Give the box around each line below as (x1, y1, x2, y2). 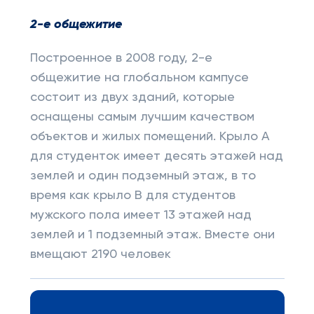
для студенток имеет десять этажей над (29, 150, 283, 163)
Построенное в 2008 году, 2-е (29, 52, 212, 64)
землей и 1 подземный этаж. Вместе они (29, 228, 275, 241)
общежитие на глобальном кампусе (29, 71, 249, 84)
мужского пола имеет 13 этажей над (29, 209, 252, 221)
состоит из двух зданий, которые (29, 91, 235, 104)
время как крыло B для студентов (29, 189, 235, 202)
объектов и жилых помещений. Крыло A (29, 130, 270, 143)
